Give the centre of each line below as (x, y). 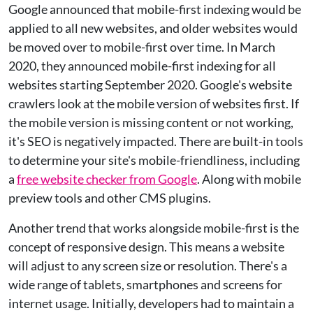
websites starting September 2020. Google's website (150, 85)
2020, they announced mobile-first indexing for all (142, 66)
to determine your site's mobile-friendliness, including (154, 160)
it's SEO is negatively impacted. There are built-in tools (156, 141)
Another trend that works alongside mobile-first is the (154, 228)
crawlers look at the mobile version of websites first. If (154, 103)
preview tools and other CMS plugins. (110, 198)
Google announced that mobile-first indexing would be (155, 9)
